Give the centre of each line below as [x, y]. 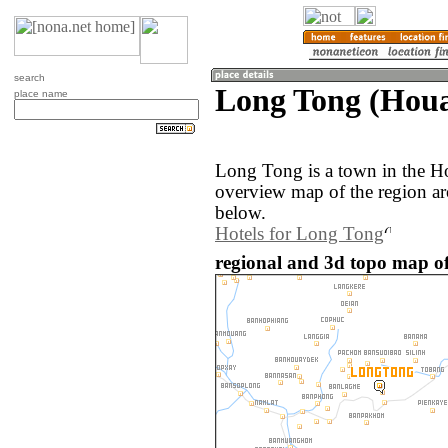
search [29, 77]
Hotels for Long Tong [299, 234]
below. [240, 213]
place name [41, 93]
